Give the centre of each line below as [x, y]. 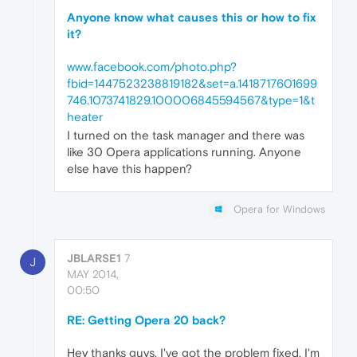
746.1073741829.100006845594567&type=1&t [191, 100]
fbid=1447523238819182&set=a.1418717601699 [192, 83]
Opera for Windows [279, 209]
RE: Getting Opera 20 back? [146, 320]
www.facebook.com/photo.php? [152, 66]
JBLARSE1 [94, 258]
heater [85, 116]
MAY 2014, [93, 274]
